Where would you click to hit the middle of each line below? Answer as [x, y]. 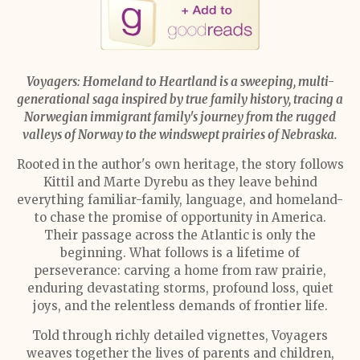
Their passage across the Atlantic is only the [180, 235]
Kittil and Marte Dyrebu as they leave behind [180, 182]
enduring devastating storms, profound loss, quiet [180, 288]
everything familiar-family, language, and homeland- [180, 200]
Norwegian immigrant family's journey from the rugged [180, 117]
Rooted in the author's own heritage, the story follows [180, 164]
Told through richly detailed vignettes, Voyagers [180, 335]
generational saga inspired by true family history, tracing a [180, 99]
